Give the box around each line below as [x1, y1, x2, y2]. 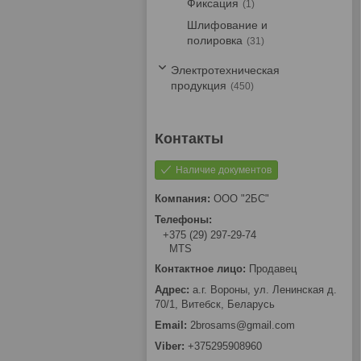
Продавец [249, 263, 297, 276]
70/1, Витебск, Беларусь [155, 298, 275, 311]
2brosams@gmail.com [190, 319, 295, 332]
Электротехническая [171, 64, 280, 77]
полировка [187, 34, 243, 47]
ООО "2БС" [214, 193, 269, 205]
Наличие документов [176, 164, 272, 176]
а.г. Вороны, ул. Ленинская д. [193, 284, 337, 297]
